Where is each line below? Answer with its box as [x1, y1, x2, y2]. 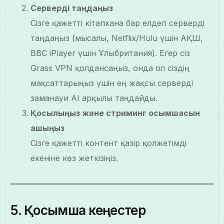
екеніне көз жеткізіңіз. [30, 153, 118, 163]
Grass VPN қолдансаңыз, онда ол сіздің [30, 63, 190, 73]
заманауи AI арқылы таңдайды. [30, 93, 158, 103]
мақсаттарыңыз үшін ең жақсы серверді [30, 78, 193, 88]
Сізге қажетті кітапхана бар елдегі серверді [30, 18, 205, 28]
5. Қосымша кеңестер [10, 202, 145, 218]
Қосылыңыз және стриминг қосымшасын [30, 108, 200, 118]
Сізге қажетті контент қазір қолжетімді [30, 138, 187, 148]
